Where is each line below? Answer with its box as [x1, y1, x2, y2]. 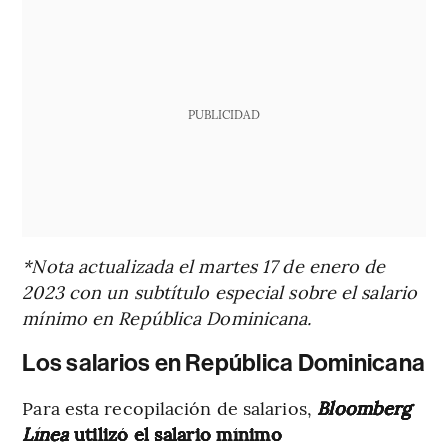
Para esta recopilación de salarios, [22, 395, 312, 421]
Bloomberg [311, 395, 412, 421]
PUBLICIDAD [187, 106, 260, 123]
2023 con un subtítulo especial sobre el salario [22, 279, 418, 305]
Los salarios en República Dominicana [22, 349, 426, 378]
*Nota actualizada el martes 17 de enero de [22, 253, 386, 279]
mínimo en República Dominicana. [22, 305, 312, 331]
